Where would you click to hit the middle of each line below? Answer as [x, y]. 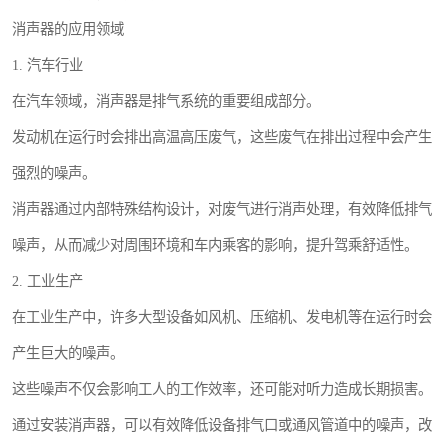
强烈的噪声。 [54, 173]
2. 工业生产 [47, 281]
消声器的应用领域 [68, 29]
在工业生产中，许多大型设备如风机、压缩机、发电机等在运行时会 [222, 317]
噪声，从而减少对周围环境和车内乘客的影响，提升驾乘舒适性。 [215, 245]
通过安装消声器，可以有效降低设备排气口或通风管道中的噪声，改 [222, 425]
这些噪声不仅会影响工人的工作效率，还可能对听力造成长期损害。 [222, 389]
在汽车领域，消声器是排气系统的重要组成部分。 [166, 101]
